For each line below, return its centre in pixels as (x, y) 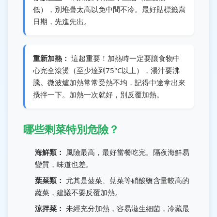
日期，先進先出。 (62, 21)
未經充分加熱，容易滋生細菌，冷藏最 (127, 208)
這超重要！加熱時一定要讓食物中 (125, 58)
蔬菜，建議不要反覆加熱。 (78, 192)
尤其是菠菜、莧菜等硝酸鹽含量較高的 (127, 180)
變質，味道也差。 (64, 164)
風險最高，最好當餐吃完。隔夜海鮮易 (127, 152)
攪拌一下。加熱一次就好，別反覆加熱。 (98, 94)
